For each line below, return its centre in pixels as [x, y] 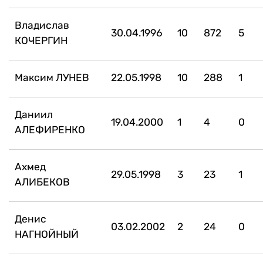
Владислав [42, 25]
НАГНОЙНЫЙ [47, 234]
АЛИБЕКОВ [42, 182]
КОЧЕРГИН [41, 40]
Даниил [34, 114]
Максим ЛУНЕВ [52, 77]
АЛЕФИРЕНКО [50, 129]
